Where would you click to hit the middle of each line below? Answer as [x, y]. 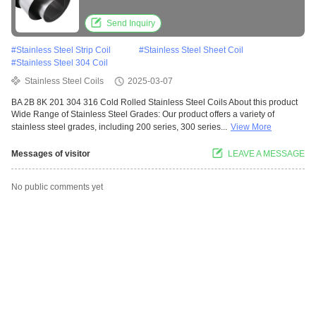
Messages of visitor [51, 154]
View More [251, 127]
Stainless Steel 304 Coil [62, 63]
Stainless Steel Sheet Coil [194, 50]
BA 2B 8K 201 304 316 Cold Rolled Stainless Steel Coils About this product [154, 103]
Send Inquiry [131, 24]
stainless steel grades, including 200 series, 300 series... [119, 127]
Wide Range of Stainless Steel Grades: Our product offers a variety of [143, 115]
